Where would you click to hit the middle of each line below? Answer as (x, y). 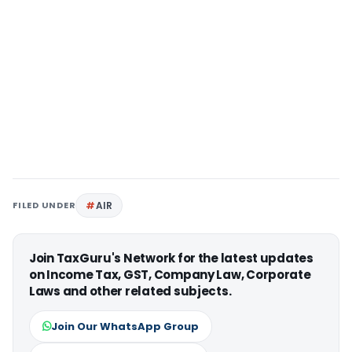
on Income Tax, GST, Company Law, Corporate (170, 274)
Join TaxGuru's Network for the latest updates (171, 258)
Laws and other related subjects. (130, 291)
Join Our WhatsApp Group (125, 326)
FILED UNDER (44, 205)
